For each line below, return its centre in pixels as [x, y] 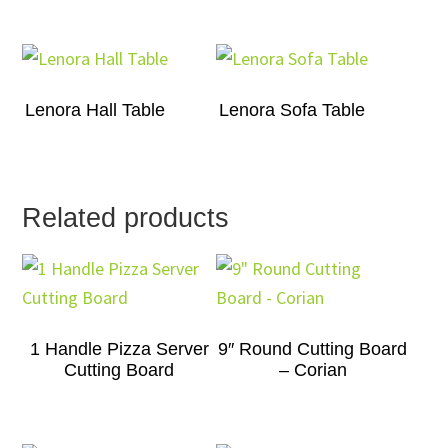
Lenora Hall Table [95, 109]
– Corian [312, 369]
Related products [126, 217]
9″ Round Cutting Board [313, 348]
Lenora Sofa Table [291, 109]
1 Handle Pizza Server [119, 348]
